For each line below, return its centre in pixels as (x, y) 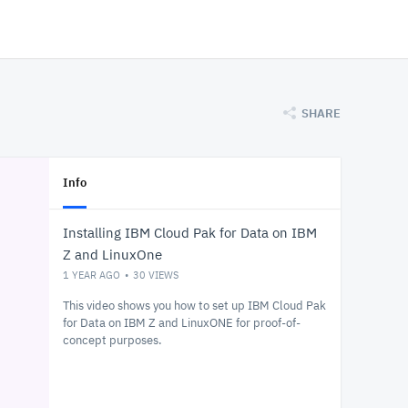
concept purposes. (112, 340)
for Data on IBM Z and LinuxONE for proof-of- (182, 323)
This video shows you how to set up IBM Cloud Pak (194, 306)
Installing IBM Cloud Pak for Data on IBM (190, 233)
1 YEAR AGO (92, 275)
